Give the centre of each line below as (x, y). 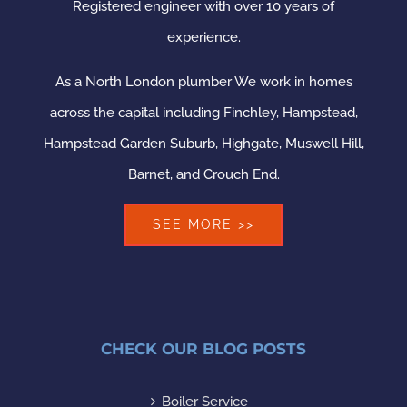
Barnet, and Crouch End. (203, 174)
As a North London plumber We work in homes (203, 81)
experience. (203, 37)
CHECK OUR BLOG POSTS (203, 348)
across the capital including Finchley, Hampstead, (203, 112)
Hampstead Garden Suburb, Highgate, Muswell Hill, (203, 143)
